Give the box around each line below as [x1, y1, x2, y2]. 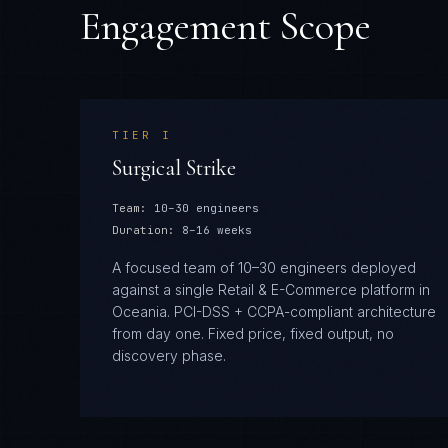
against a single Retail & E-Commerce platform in [112, 281, 430, 298]
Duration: [112, 223, 175, 237]
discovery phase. [112, 347, 226, 364]
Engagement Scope [80, 2, 371, 51]
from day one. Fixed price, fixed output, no [112, 325, 394, 342]
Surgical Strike [112, 155, 236, 181]
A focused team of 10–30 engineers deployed [112, 259, 416, 276]
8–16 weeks [182, 223, 252, 237]
